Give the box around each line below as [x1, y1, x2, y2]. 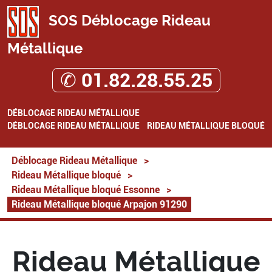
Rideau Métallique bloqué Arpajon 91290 [12, 199, 187, 210]
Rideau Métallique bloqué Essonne [12, 184, 160, 195]
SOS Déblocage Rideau [45, 12, 211, 30]
